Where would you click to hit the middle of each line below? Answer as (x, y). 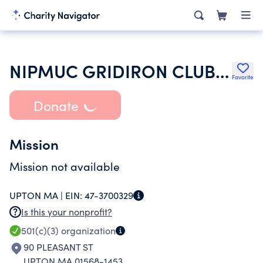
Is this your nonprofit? (67, 212)
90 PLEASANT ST (58, 247)
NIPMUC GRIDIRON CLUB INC (222, 70)
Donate (56, 105)
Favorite (243, 77)
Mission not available (65, 166)
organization (87, 230)
